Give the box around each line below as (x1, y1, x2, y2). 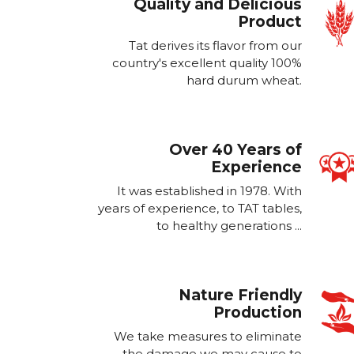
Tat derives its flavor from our (129, 38, 302, 53)
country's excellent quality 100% (112, 55, 302, 70)
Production (213, 303, 302, 322)
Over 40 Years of (169, 141, 302, 159)
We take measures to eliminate (114, 329, 302, 344)
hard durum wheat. (186, 73, 302, 88)
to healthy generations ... (156, 218, 302, 233)
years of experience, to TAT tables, (98, 201, 302, 216)
